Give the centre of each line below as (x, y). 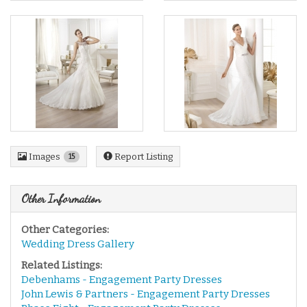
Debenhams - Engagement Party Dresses (122, 280)
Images (44, 156)
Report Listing (143, 156)
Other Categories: (65, 229)
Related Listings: (62, 266)
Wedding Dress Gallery (78, 244)
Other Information (61, 198)
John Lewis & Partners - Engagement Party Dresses (146, 294)
